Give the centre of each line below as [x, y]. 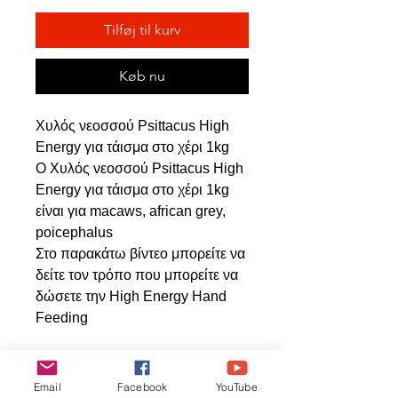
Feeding [62, 317]
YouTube [237, 386]
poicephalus [74, 232]
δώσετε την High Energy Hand [131, 296]
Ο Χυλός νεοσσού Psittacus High [139, 168]
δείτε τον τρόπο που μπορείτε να [137, 275]
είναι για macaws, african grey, [131, 211]
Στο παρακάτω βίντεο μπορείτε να [140, 253]
